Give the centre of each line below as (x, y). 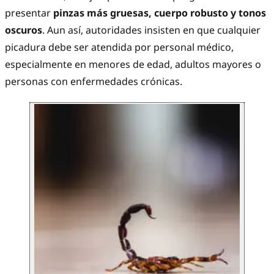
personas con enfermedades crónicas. (94, 82)
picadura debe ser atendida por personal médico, (119, 47)
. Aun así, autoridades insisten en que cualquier (151, 30)
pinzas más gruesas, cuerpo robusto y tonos (160, 13)
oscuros (24, 30)
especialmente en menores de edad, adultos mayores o (133, 65)
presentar (29, 13)
